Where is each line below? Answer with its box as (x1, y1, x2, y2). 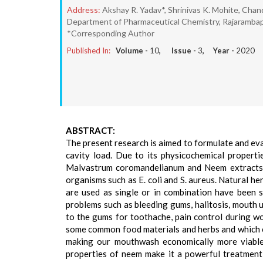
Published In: (67, 46, 110, 55)
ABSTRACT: (66, 125, 115, 136)
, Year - (203, 46, 236, 55)
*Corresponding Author (67, 28, 154, 38)
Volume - (116, 46, 150, 55)
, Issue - (159, 46, 198, 55)
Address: (67, 5, 100, 15)
